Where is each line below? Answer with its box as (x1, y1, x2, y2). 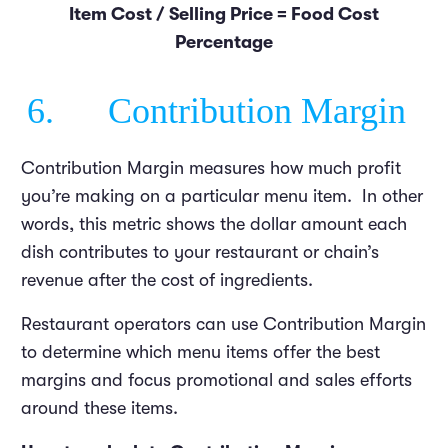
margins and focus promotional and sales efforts (21, 369, 412, 390)
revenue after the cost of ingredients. (21, 269, 318, 290)
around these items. (21, 397, 178, 418)
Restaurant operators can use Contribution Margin (21, 313, 426, 334)
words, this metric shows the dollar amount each (21, 213, 407, 234)
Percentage (175, 31, 273, 52)
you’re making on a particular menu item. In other (21, 185, 423, 206)
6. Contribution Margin (27, 90, 406, 131)
